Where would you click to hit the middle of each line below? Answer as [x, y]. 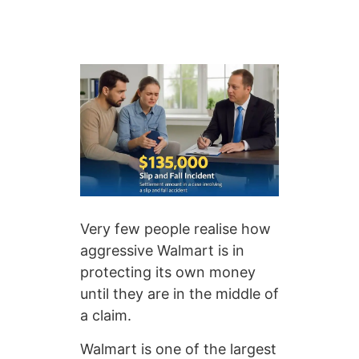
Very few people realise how [175, 229]
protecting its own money [168, 272]
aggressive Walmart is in [162, 251]
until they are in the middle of [179, 294]
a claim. [106, 316]
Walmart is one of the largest [178, 349]
